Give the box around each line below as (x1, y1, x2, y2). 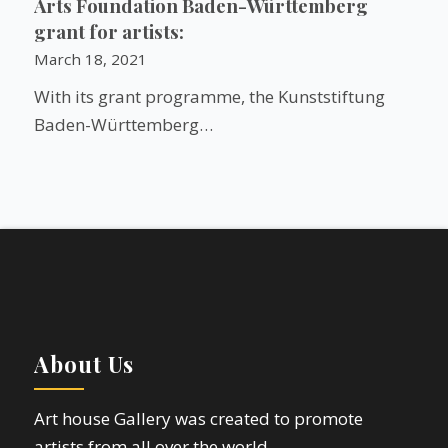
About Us (33, 349, 134, 380)
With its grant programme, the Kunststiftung (33, 85, 385, 108)
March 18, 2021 (33, 49, 147, 69)
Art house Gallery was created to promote (33, 406, 363, 430)
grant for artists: (33, 19, 184, 44)
